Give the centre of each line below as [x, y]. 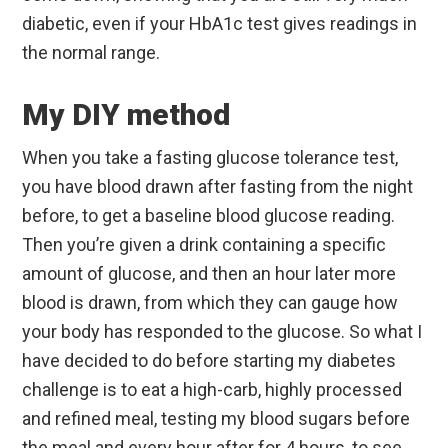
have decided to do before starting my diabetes [209, 360]
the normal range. [91, 52]
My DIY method [126, 114]
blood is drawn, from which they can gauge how [210, 302]
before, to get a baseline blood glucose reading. [209, 215]
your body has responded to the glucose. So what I [222, 331]
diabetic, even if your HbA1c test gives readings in [220, 23]
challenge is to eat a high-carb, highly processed [212, 389]
